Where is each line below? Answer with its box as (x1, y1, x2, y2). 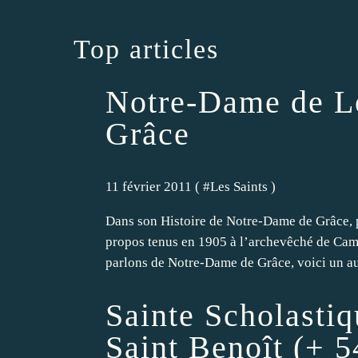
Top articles (74, 34, 219, 64)
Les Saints (210, 179, 268, 195)
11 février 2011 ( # (105, 179, 210, 195)
